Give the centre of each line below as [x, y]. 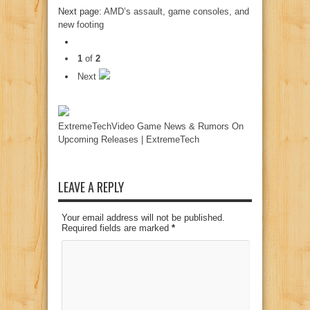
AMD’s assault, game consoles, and [176, 11]
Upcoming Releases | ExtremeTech [129, 139]
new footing [81, 24]
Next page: [81, 11]
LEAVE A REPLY [91, 187]
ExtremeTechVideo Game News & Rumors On [151, 126]
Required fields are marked [117, 228]
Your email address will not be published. [143, 218]
